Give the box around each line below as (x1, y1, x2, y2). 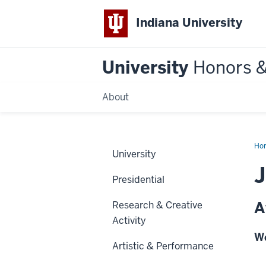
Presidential (112, 173, 164, 186)
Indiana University (136, 15, 243, 31)
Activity (112, 214, 146, 227)
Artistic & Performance (112, 239, 214, 252)
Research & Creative (112, 198, 202, 211)
